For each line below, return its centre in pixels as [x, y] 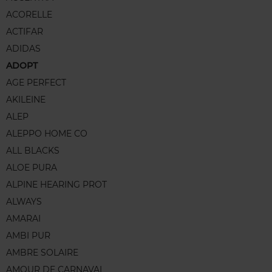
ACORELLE [29, 15]
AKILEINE [26, 100]
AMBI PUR [28, 236]
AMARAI [23, 219]
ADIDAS [23, 49]
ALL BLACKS [33, 151]
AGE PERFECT [36, 83]
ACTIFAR [25, 32]
